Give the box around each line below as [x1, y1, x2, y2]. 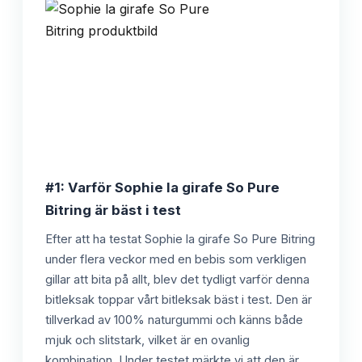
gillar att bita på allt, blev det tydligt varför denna [45, 271, 309, 287]
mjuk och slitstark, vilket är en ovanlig [45, 332, 250, 347]
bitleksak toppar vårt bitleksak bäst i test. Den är [45, 292, 312, 307]
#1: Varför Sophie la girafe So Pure [45, 179, 280, 196]
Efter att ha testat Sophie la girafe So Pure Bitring [45, 231, 315, 246]
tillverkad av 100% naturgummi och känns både [45, 312, 303, 327]
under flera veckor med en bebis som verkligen [45, 251, 306, 267]
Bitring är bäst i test [45, 201, 181, 218]
